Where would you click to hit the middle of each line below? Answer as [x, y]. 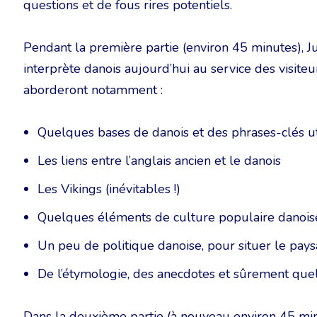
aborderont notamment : [93, 90]
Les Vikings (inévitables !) [109, 189]
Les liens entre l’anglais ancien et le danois [159, 161]
